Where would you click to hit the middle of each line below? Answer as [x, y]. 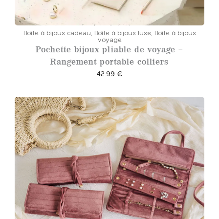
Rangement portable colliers [109, 61]
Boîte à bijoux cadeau [57, 33]
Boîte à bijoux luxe [122, 33]
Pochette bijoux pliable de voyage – [109, 49]
